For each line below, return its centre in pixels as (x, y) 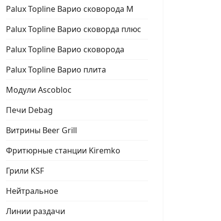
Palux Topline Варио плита (56, 70)
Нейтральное (32, 191)
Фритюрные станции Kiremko (63, 150)
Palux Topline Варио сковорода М (70, 9)
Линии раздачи (36, 211)
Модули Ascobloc (39, 90)
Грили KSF (25, 171)
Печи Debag (29, 110)
